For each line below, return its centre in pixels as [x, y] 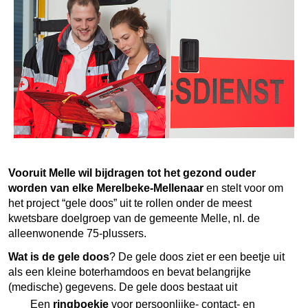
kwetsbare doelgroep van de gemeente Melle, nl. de [134, 218]
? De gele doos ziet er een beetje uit [197, 256]
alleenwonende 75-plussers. [77, 233]
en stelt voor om [245, 188]
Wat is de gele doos [59, 256]
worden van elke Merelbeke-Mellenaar [106, 188]
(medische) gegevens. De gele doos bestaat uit [123, 287]
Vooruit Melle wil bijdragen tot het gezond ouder [132, 173]
